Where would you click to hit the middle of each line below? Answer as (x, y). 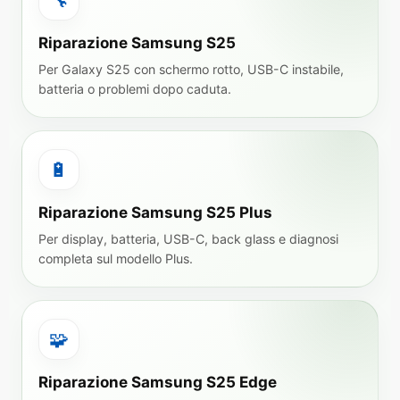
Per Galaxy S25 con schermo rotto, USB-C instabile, (191, 69)
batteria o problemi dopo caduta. (135, 89)
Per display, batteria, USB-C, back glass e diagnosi (188, 239)
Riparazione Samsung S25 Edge (158, 382)
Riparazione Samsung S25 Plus (155, 212)
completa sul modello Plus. (116, 258)
